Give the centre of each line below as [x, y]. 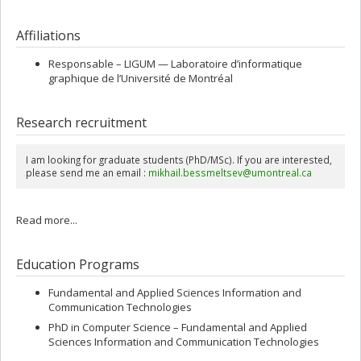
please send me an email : [87, 173]
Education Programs [78, 264]
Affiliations [48, 35]
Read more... [47, 220]
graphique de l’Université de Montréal [141, 79]
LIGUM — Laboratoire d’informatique [213, 64]
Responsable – [86, 64]
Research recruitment [81, 123]
